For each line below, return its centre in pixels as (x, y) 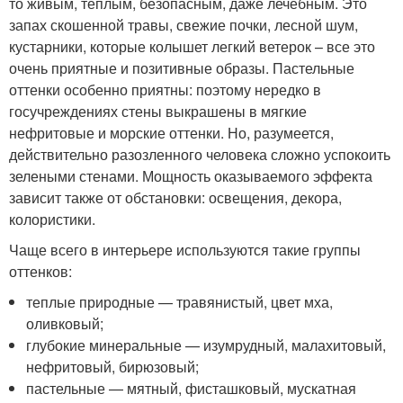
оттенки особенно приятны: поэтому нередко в (165, 90)
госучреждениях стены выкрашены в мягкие (158, 112)
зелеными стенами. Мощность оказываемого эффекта (191, 176)
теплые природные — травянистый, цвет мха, (180, 302)
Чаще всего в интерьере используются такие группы (185, 250)
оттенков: (40, 272)
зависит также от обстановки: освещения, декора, (175, 198)
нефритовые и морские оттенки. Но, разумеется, (171, 133)
